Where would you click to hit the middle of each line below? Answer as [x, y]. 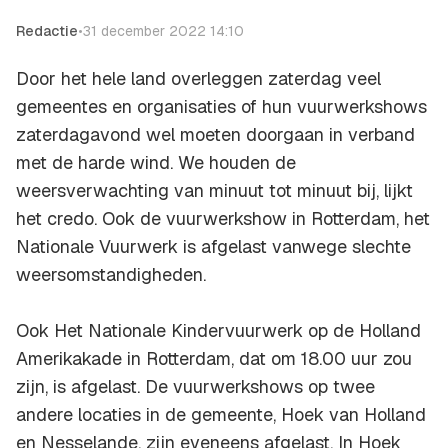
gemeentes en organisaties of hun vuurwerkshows [221, 107]
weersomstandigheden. [111, 275]
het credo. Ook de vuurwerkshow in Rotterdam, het [223, 219]
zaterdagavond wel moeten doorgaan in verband [215, 135]
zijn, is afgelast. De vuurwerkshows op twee [195, 387]
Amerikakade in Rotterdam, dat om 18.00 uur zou [214, 359]
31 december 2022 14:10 [163, 31]
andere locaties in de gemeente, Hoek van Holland [221, 415]
